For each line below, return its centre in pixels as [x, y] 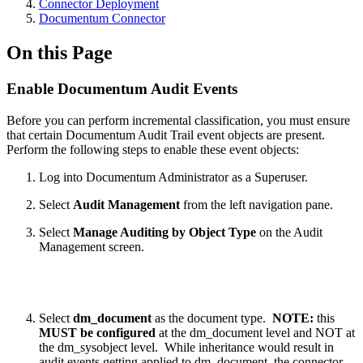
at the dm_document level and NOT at [255, 332]
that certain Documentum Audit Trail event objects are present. [166, 135]
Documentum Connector [102, 18]
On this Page [60, 52]
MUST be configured [97, 332]
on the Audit [289, 232]
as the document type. [212, 318]
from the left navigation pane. [256, 204]
